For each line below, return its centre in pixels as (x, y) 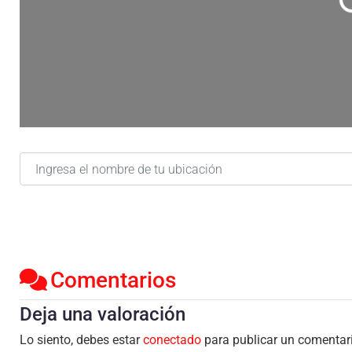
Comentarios (113, 280)
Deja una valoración (103, 314)
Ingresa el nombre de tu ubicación (112, 159)
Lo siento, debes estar (81, 339)
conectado (172, 339)
